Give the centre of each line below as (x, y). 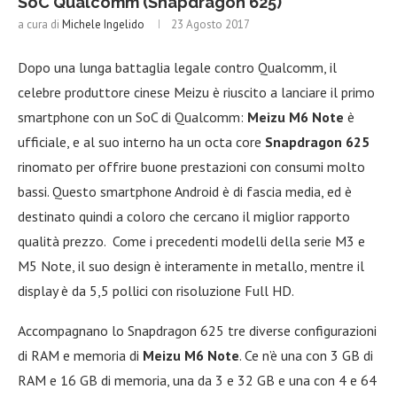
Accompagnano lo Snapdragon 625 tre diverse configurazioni (197, 330)
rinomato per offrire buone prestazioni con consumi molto (191, 166)
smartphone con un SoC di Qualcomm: (132, 117)
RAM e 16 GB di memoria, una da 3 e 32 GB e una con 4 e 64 (197, 380)
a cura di (40, 24)
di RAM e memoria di (80, 355)
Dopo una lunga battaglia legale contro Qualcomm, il (177, 67)
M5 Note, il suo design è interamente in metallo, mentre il (191, 265)
